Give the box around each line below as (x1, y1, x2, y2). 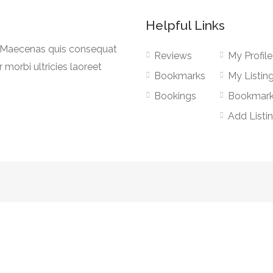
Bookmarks (154, 70, 205, 82)
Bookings (154, 90, 196, 102)
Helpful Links (146, 18, 225, 33)
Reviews (154, 50, 192, 62)
